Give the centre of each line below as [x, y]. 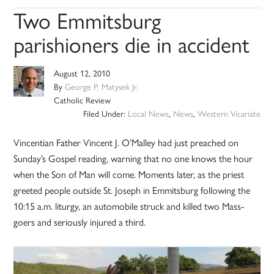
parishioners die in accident [132, 44]
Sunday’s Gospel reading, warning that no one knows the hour [133, 158]
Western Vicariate [229, 113]
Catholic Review [83, 100]
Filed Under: [105, 113]
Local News [148, 113]
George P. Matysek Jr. [102, 87]
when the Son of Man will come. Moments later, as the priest [129, 174]
